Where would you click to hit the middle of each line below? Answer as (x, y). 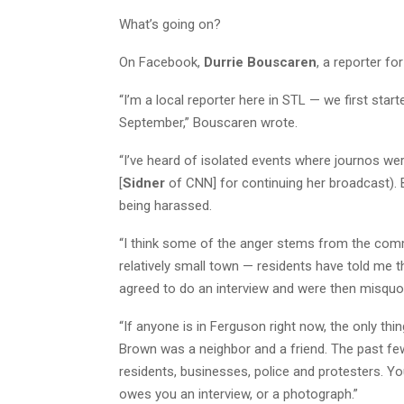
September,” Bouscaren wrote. (208, 122)
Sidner (146, 183)
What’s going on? (170, 24)
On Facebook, (161, 62)
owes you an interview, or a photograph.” (239, 394)
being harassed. (165, 205)
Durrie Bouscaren (260, 62)
